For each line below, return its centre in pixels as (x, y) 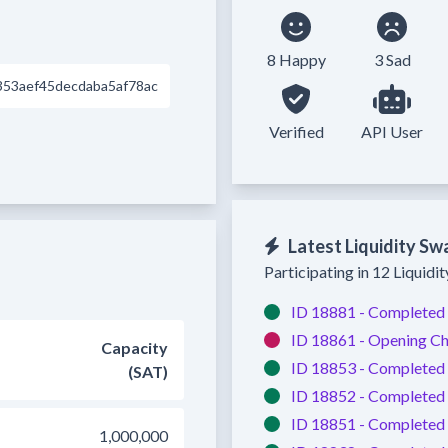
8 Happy (296, 59)
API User (392, 131)
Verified (296, 131)
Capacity (134, 347)
